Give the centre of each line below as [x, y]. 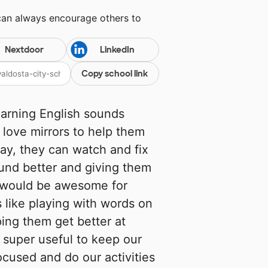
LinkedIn [117, 50]
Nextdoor [24, 50]
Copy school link [115, 74]
